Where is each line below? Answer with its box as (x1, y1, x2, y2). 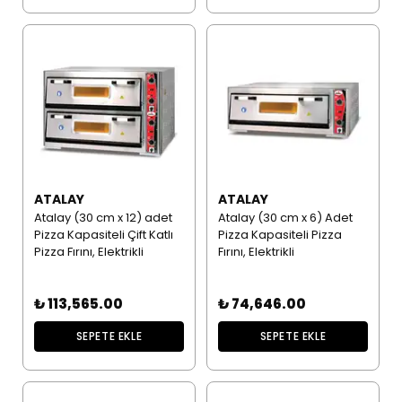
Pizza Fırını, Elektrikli (33, 242, 144, 260)
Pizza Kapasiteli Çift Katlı (33, 225, 173, 243)
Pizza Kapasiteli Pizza (217, 225, 342, 243)
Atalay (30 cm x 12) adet (33, 208, 172, 226)
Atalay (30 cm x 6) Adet (217, 208, 353, 226)
